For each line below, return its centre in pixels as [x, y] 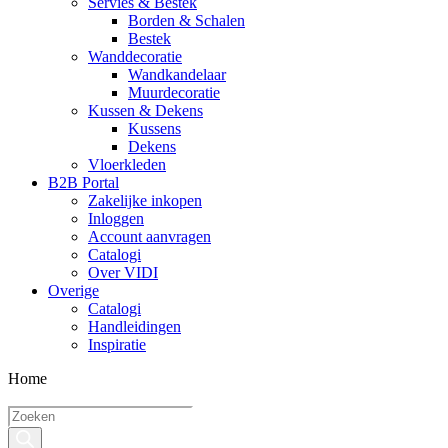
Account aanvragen [149, 236]
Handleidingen [134, 326]
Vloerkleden [127, 164]
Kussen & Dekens [145, 110]
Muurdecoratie [174, 92]
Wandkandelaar [177, 74]
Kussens [154, 128]
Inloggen [116, 218]
